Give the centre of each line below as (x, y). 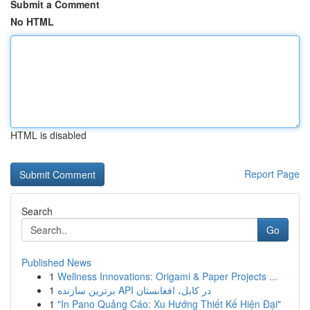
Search (37, 211)
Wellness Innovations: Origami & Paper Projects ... (167, 276)
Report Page (272, 174)
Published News (56, 262)
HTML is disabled (48, 135)
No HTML (32, 21)
